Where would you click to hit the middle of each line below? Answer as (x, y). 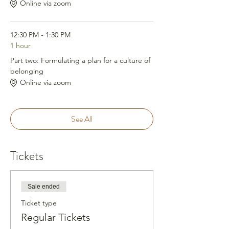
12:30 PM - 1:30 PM (40, 35)
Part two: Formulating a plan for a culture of (80, 60)
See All (82, 119)
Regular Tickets (56, 217)
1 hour (20, 45)
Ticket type (39, 203)
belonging (27, 71)
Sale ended (44, 186)
